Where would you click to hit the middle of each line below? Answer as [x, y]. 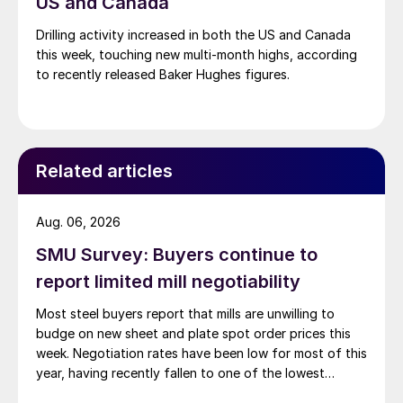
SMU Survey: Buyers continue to [177, 255]
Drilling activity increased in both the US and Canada [193, 35]
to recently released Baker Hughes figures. [163, 75]
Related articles [104, 171]
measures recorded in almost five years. [154, 393]
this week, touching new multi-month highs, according [197, 55]
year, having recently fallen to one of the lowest [180, 373]
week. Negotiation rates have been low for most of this [201, 354]
